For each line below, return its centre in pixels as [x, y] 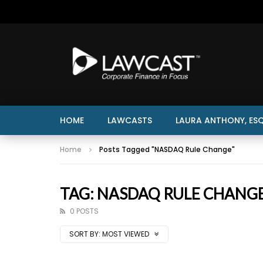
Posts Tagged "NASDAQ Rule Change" [167, 149]
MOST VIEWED [127, 234]
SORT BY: [85, 234]
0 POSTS [84, 211]
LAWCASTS [130, 120]
